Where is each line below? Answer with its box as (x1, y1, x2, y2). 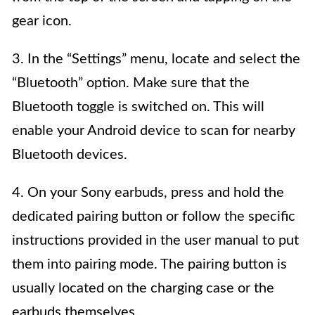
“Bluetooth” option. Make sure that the (12, 76, 250, 91)
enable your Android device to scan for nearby (12, 124, 295, 139)
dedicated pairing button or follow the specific (12, 210, 295, 224)
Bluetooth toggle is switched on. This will (12, 100, 264, 115)
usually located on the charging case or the (12, 281, 274, 296)
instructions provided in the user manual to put (12, 233, 299, 248)
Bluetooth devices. (12, 148, 127, 162)
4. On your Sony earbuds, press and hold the (12, 186, 284, 200)
